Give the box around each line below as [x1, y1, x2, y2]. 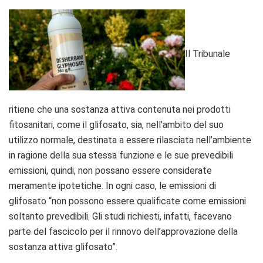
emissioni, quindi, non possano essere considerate [9, 164, 212, 176]
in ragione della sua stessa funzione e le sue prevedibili [9, 149, 233, 161]
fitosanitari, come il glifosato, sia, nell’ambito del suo [9, 119, 224, 130]
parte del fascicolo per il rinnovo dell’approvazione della [9, 225, 238, 237]
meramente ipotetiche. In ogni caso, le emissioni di [9, 180, 216, 191]
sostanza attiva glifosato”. [9, 241, 117, 252]
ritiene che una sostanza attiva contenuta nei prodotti [9, 103, 231, 115]
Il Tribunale [185, 48, 230, 59]
